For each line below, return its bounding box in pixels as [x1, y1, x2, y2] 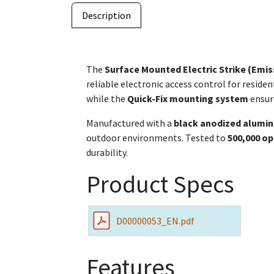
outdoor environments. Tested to [86, 131, 228, 144]
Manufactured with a [86, 117, 174, 130]
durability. [86, 146, 128, 159]
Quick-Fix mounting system [127, 92, 248, 105]
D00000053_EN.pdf [116, 215, 194, 228]
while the [86, 92, 127, 105]
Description [82, 9, 131, 22]
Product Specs [86, 169, 234, 200]
